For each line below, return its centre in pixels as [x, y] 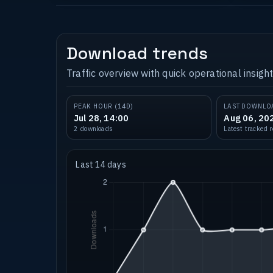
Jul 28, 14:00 [101, 118]
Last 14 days [101, 165]
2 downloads [93, 129]
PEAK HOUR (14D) [104, 107]
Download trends [137, 53]
